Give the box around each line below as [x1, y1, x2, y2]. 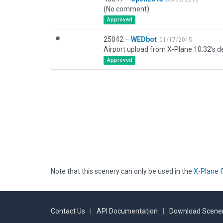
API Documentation [97, 207, 158, 216]
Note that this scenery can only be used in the [51, 167, 194, 176]
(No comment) [104, 5, 149, 13]
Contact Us [51, 207, 85, 216]
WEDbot [131, 35, 157, 43]
